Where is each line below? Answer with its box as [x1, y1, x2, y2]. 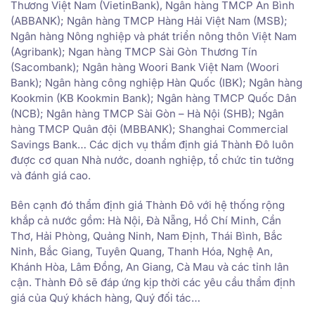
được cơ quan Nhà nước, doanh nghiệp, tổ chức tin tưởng [11, 153, 294, 167]
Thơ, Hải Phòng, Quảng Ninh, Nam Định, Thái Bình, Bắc [11, 229, 283, 243]
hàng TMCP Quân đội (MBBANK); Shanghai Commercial [11, 122, 288, 136]
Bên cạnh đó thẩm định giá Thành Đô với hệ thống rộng [11, 198, 285, 212]
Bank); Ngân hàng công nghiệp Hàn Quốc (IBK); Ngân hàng [11, 75, 302, 89]
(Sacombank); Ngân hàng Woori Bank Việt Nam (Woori [11, 60, 279, 74]
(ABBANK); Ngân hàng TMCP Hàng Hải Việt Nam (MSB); [11, 13, 288, 27]
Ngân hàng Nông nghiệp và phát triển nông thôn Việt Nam [11, 29, 297, 43]
